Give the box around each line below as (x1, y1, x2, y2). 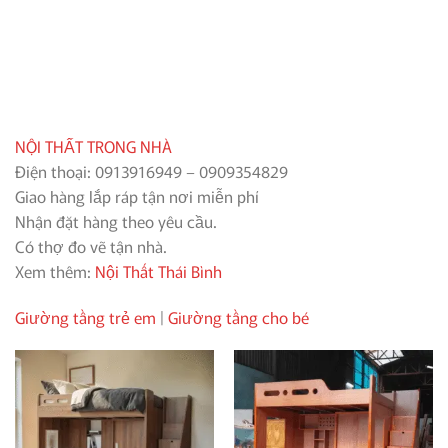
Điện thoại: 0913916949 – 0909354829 (15, 158, 288, 183)
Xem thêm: (15, 258, 91, 283)
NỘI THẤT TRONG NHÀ (15, 133, 172, 158)
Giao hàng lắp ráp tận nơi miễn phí (15, 183, 259, 208)
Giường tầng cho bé (168, 304, 309, 329)
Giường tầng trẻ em (15, 304, 156, 329)
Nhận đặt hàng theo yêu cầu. (15, 208, 217, 233)
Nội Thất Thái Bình (91, 258, 222, 283)
